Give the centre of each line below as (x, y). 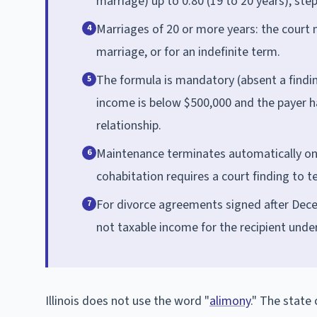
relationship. (129, 125)
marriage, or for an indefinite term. (188, 52)
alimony (230, 301)
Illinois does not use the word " (127, 301)
